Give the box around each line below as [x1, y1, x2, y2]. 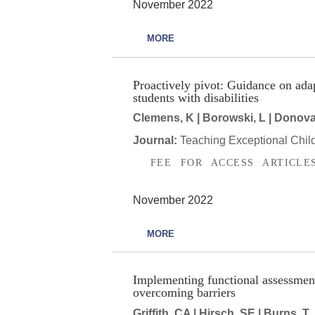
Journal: [133, 134, 180, 147]
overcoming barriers [133, 285, 236, 300]
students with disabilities [133, 90, 259, 105]
